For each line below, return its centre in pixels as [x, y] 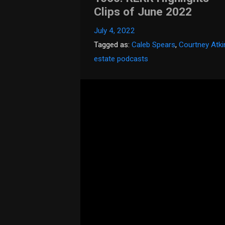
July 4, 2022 [115, 31]
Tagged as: [113, 45]
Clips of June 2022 [143, 12]
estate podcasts [121, 59]
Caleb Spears [154, 45]
